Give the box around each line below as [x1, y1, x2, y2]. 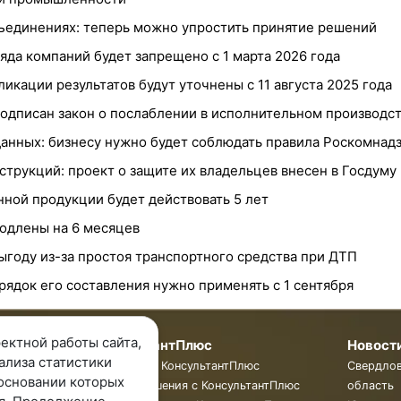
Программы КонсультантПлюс [89, 359, 260, 372]
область [347, 379, 395, 392]
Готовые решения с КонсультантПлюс [89, 379, 300, 392]
